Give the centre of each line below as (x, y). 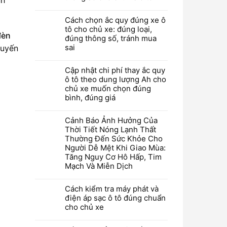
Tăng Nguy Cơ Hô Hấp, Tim (113, 157)
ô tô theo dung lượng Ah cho (115, 79)
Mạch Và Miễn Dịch (99, 166)
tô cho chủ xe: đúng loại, (108, 29)
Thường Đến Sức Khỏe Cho (113, 139)
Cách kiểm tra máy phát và (111, 189)
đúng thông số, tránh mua (110, 38)
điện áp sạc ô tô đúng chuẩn (115, 198)
